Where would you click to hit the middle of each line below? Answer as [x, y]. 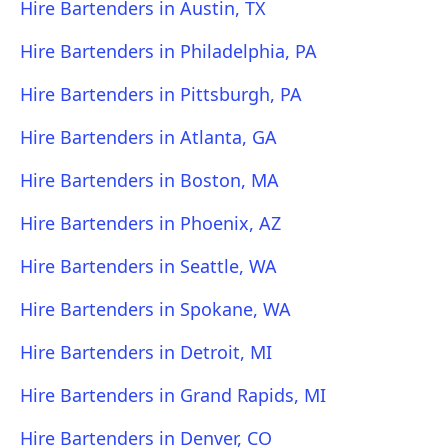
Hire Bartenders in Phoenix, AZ [150, 223]
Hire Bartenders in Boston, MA [149, 180]
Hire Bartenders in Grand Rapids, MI [173, 395]
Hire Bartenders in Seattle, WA [148, 266]
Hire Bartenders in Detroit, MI [146, 352]
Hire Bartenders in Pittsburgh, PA [161, 94]
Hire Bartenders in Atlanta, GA [148, 137]
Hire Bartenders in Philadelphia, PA [168, 51]
